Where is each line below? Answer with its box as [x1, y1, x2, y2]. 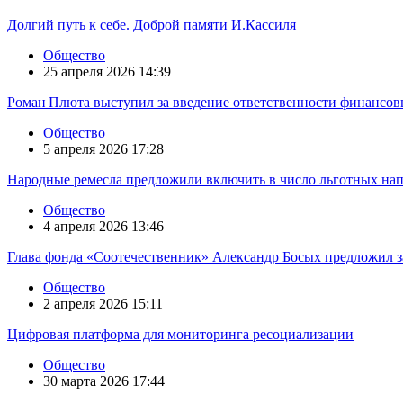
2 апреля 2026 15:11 [43, 295, 163, 311]
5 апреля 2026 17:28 [43, 140, 164, 157]
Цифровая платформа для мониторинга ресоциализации [7, 326, 354, 342]
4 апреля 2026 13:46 [43, 218, 164, 234]
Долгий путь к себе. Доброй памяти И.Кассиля [7, 16, 296, 32]
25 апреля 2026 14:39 [43, 63, 171, 79]
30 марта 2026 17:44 [43, 372, 165, 389]
